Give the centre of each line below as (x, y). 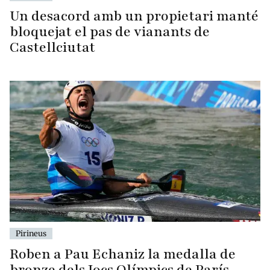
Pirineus (31, 234)
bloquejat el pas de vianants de (110, 32)
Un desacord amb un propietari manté (134, 16)
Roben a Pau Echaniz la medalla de (123, 254)
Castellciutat (52, 48)
